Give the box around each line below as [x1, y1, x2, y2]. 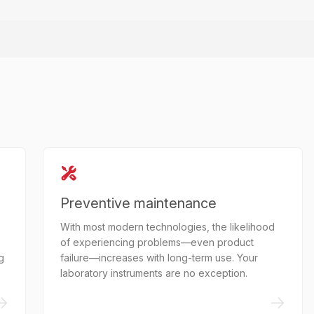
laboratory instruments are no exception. [60, 267, 248, 279]
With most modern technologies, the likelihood [60, 221, 275, 233]
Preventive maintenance [60, 195, 217, 212]
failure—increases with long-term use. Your [60, 252, 259, 264]
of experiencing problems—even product [60, 236, 254, 248]
